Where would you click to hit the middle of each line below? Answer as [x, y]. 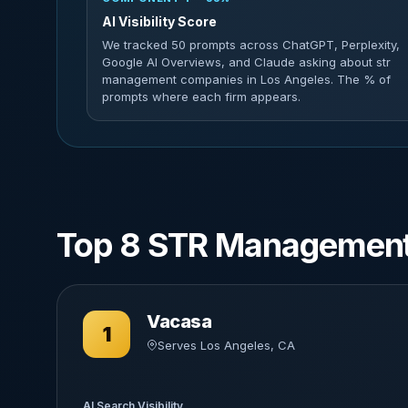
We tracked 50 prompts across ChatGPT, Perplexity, [251, 45]
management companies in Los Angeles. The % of [246, 79]
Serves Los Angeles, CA [226, 345]
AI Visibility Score [159, 21]
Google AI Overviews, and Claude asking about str [246, 62]
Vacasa [179, 321]
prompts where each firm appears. [201, 97]
